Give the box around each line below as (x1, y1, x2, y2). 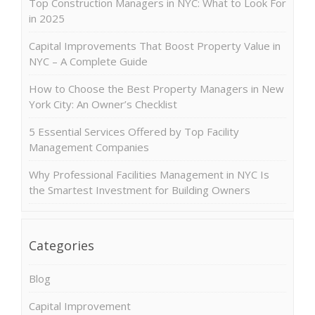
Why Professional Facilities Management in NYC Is (29, 167, 269, 181)
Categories (29, 236, 94, 254)
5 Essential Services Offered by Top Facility (29, 124, 239, 139)
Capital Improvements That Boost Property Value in (29, 38, 281, 53)
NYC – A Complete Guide (29, 53, 148, 68)
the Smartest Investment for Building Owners (29, 182, 250, 197)
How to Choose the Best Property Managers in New (29, 81, 284, 96)
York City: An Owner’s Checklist (29, 96, 177, 111)
